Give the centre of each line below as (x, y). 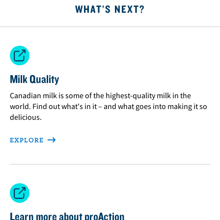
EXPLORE (28, 140)
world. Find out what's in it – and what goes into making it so (109, 106)
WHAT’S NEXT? (110, 9)
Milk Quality (34, 79)
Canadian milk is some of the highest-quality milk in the (100, 95)
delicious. (26, 117)
